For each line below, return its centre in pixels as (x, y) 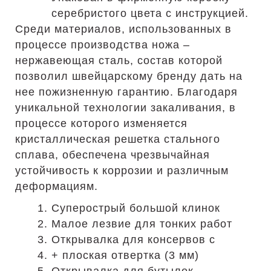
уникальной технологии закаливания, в (126, 108)
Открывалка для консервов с (133, 240)
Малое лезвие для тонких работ (142, 224)
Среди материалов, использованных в (123, 29)
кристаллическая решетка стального (118, 139)
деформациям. (57, 186)
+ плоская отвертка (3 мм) (125, 255)
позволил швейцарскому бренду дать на (129, 76)
